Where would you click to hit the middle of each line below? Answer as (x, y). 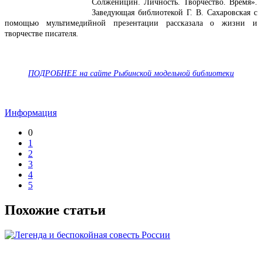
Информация (31, 112)
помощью (22, 23)
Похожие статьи (55, 210)
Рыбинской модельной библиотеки (174, 73)
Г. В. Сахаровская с (222, 12)
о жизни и (234, 23)
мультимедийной (76, 23)
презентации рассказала (158, 23)
